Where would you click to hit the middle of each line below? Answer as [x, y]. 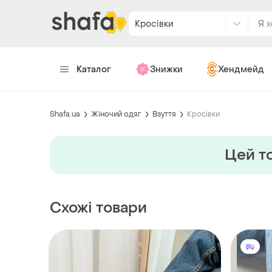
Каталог [94, 69]
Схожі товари [98, 208]
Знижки [166, 69]
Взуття [164, 114]
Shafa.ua [65, 114]
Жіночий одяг [116, 114]
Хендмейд [241, 69]
